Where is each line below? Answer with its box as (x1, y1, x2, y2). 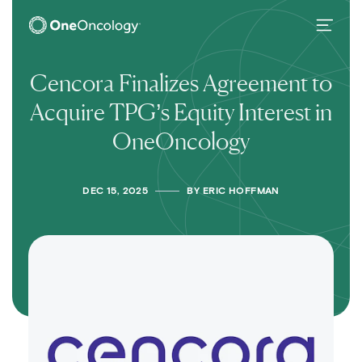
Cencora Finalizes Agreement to (30, 69, 332, 97)
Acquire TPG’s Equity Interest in (30, 98, 332, 126)
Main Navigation (28, 24, 182, 53)
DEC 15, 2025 (82, 187, 149, 196)
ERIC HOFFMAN (202, 187, 280, 196)
